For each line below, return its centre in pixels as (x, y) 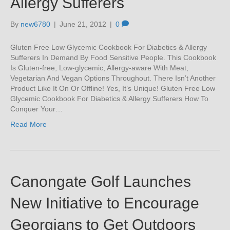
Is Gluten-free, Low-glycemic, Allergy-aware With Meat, (99, 68)
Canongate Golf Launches (101, 181)
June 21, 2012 (83, 24)
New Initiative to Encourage (105, 203)
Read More (28, 124)
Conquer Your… (36, 109)
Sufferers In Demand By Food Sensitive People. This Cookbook (113, 57)
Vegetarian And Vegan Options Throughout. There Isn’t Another (113, 78)
